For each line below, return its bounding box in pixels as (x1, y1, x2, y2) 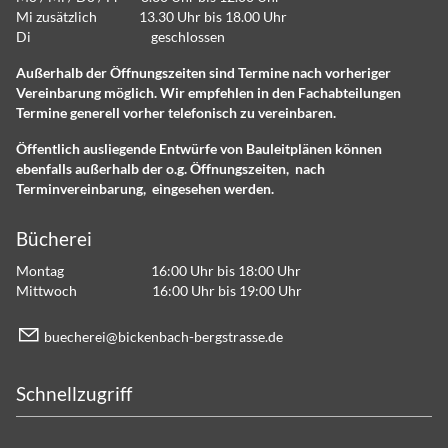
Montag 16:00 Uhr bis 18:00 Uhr (16, 262, 301, 280)
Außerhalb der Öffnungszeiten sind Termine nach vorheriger (16, 63, 391, 81)
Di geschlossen (16, 27, 225, 45)
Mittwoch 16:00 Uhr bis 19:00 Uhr (16, 282, 302, 300)
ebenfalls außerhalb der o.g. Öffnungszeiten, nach (16, 159, 325, 177)
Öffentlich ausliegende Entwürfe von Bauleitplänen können (16, 139, 382, 157)
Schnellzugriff (16, 382, 132, 406)
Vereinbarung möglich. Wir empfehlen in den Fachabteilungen (16, 83, 401, 101)
